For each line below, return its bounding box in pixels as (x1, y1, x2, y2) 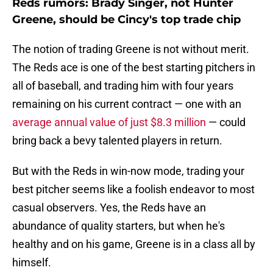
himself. (12, 256, 51, 269)
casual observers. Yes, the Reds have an (12, 201, 206, 214)
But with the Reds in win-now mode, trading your (12, 165, 244, 178)
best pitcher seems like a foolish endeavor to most (12, 183, 255, 196)
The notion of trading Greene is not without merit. (12, 43, 249, 56)
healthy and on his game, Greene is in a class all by (12, 238, 255, 251)
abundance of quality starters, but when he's (12, 219, 225, 233)
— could (206, 116, 246, 129)
